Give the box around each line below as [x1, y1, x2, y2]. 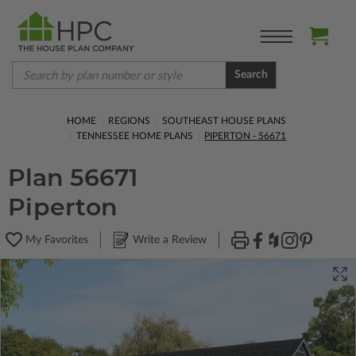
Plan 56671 [8, 163, 137, 192]
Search [234, 69, 268, 80]
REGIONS [108, 116, 151, 126]
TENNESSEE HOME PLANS [75, 131, 193, 141]
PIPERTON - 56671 [204, 131, 287, 141]
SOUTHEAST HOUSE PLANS [162, 116, 287, 126]
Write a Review [133, 234, 207, 246]
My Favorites [25, 234, 88, 246]
